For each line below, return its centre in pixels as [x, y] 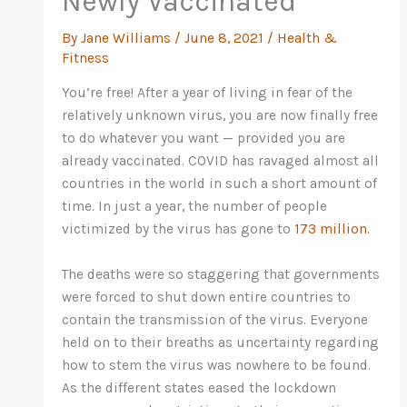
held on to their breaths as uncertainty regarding [221, 342]
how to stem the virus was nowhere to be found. [217, 365]
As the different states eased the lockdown [199, 387]
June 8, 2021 [226, 38]
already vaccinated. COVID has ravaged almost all [221, 161]
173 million [331, 229]
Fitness [86, 58]
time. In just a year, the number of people [195, 207]
